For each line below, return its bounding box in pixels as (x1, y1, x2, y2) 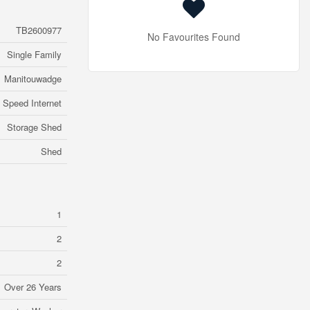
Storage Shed (7, 120, 62, 134)
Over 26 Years (4, 280, 62, 293)
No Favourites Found (147, 30, 240, 44)
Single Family (7, 48, 62, 61)
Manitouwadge (4, 72, 62, 85)
